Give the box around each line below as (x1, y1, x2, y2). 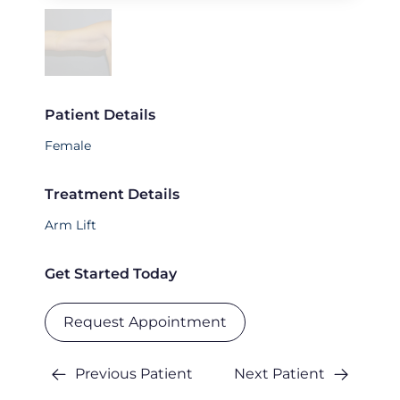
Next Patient (234, 365, 325, 383)
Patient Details (45, 106, 155, 124)
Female (45, 137, 91, 154)
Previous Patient (75, 365, 193, 383)
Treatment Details (45, 186, 179, 204)
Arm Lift (45, 217, 96, 234)
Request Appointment (63, 313, 227, 331)
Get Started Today (45, 265, 177, 283)
